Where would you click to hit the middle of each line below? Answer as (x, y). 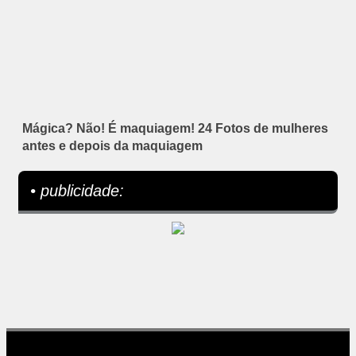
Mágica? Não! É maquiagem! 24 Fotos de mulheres (175, 129)
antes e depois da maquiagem (112, 146)
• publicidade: (77, 191)
